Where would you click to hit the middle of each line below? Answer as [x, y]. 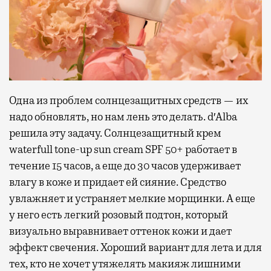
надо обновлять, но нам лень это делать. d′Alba [123, 116]
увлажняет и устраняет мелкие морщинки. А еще [132, 198]
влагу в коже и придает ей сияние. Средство [118, 182]
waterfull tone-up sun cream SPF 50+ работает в [123, 149]
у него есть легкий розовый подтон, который [119, 214]
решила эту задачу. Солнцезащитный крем [115, 133]
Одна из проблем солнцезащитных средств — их [129, 100]
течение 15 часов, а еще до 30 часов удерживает [125, 165]
